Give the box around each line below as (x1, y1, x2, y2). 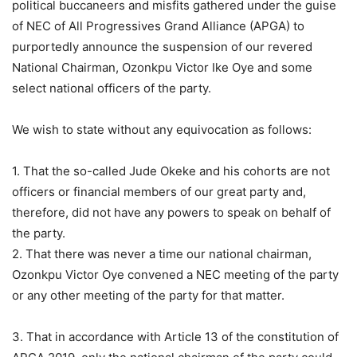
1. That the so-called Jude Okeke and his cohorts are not (12, 163, 330, 178)
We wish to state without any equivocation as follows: (12, 122, 312, 137)
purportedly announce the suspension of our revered (12, 39, 312, 54)
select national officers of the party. (12, 80, 211, 96)
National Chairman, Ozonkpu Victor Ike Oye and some (12, 60, 312, 75)
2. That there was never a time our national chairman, (12, 246, 312, 261)
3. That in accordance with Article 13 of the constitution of (12, 329, 339, 344)
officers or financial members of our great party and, (12, 184, 306, 199)
